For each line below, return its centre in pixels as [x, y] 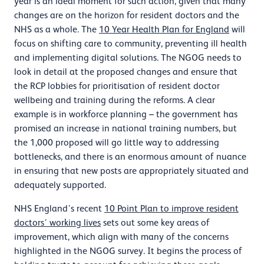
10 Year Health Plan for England [164, 29]
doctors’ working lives [57, 222]
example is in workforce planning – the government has [126, 114]
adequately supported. [60, 185]
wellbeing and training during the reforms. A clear [115, 100]
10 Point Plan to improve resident [171, 208]
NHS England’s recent [59, 208]
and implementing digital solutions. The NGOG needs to [128, 57]
